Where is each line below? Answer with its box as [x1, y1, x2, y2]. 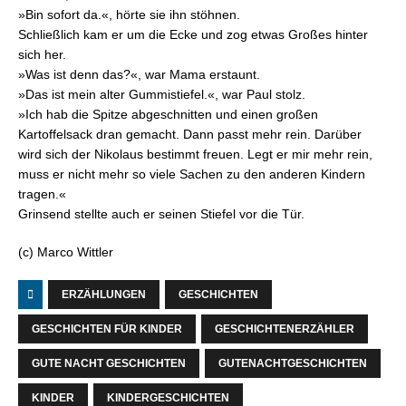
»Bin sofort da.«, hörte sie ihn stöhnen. [18, 7, 240, 22]
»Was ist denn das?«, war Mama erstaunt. [18, 67, 260, 82]
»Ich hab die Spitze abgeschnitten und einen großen [18, 107, 318, 121]
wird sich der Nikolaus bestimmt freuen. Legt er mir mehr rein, [18, 147, 372, 161]
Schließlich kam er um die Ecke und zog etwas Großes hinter [18, 27, 368, 42]
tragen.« [18, 187, 66, 201]
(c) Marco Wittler [18, 245, 113, 259]
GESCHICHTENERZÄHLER [215, 323, 354, 335]
